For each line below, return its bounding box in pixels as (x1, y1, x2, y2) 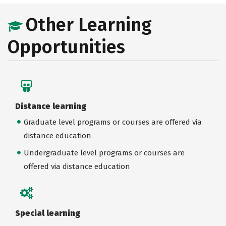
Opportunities (8, 36, 125, 58)
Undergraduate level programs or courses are (23, 148, 185, 157)
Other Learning (26, 14, 152, 36)
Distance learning (15, 101, 86, 111)
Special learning (15, 208, 80, 218)
